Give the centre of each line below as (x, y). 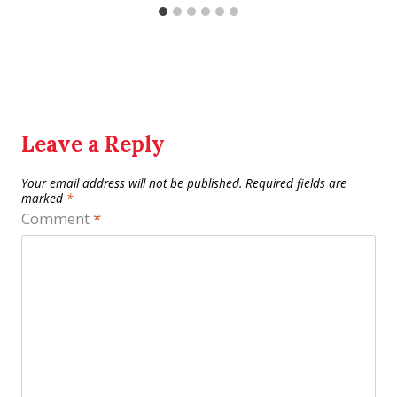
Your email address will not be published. (132, 183)
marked (44, 198)
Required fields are (296, 183)
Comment (57, 218)
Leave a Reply (93, 144)
